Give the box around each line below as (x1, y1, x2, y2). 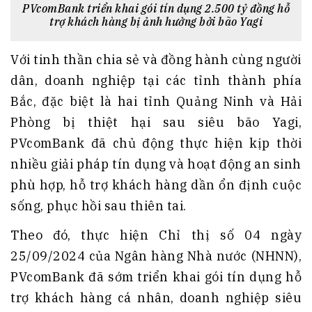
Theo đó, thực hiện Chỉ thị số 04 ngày (10, 226, 302, 243)
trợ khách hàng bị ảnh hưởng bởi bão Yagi (49, 14, 263, 29)
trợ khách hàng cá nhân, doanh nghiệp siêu (10, 289, 302, 306)
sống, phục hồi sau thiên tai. (10, 197, 187, 214)
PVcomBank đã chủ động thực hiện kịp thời (10, 134, 302, 151)
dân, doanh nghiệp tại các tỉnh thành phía (10, 72, 302, 88)
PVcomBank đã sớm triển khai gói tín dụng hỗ (10, 268, 302, 285)
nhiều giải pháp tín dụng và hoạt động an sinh (10, 155, 302, 172)
